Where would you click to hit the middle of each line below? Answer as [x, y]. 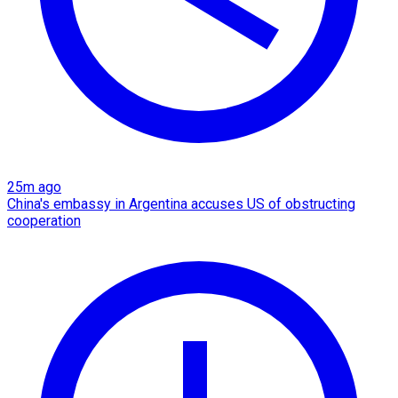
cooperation [44, 220]
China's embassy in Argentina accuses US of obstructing [181, 203]
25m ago [34, 187]
